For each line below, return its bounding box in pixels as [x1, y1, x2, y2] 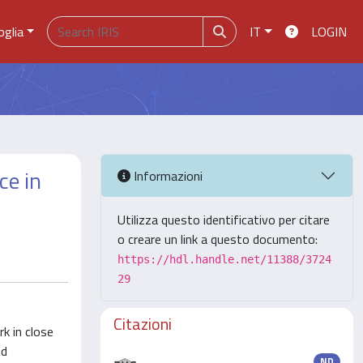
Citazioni [113, 311, 172, 336]
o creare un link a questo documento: [117, 229, 318, 249]
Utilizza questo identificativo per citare [117, 210, 330, 229]
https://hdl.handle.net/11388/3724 [117, 253, 331, 266]
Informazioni [130, 165, 203, 186]
